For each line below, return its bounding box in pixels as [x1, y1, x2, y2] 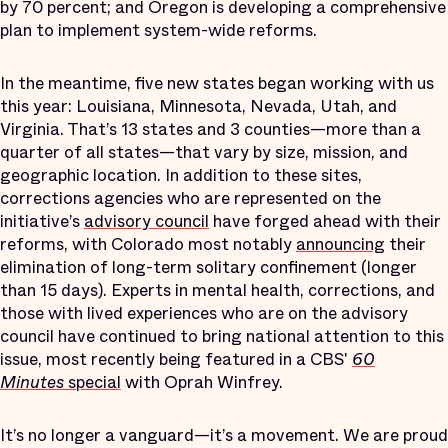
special [64, 369, 121, 395]
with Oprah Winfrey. [121, 369, 283, 395]
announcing [296, 231, 385, 257]
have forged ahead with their [209, 208, 441, 234]
